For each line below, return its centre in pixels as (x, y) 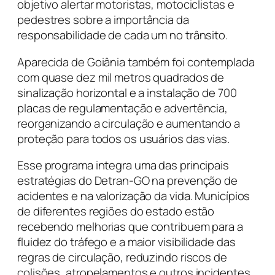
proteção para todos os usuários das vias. (123, 138)
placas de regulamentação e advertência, (123, 108)
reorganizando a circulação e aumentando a (129, 123)
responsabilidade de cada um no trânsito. (122, 35)
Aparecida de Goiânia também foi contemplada (136, 62)
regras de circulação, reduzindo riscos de (122, 258)
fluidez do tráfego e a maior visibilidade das (126, 242)
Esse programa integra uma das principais (123, 165)
